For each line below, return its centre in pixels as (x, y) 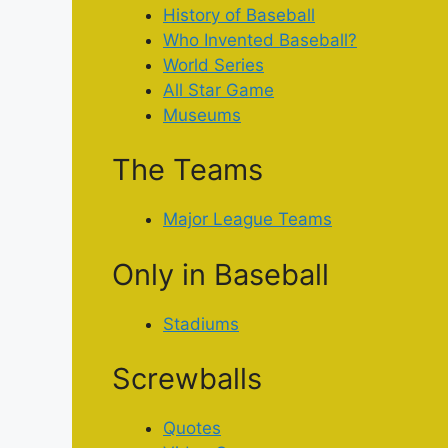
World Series (213, 64)
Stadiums (201, 323)
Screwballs (187, 379)
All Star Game (218, 89)
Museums (202, 114)
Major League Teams (247, 219)
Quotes (192, 428)
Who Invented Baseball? (260, 39)
